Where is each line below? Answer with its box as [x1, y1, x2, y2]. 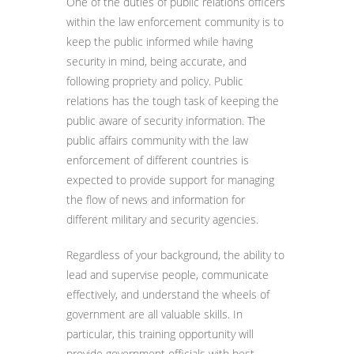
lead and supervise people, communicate [66, 267, 269, 282]
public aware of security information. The [66, 113, 265, 128]
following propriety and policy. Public [66, 73, 243, 88]
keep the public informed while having [66, 34, 253, 49]
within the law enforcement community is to [66, 14, 284, 29]
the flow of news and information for [66, 192, 245, 207]
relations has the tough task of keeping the [66, 93, 279, 108]
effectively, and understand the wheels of [66, 287, 269, 302]
